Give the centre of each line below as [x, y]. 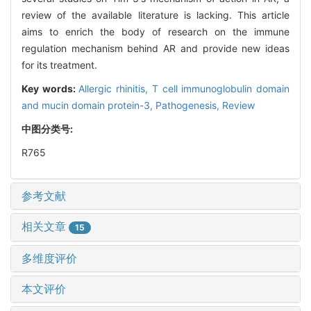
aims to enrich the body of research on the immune [155, 31]
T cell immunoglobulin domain [221, 88]
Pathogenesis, [189, 105]
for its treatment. [59, 65]
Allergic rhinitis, [115, 88]
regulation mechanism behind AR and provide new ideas [155, 48]
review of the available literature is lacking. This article [155, 15]
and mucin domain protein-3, [89, 105]
